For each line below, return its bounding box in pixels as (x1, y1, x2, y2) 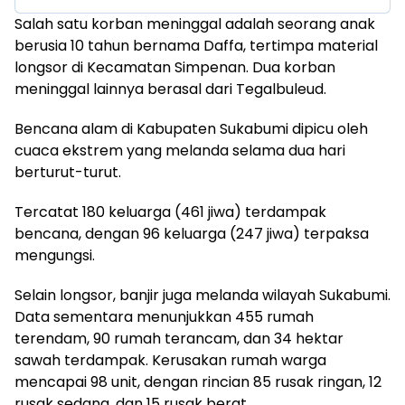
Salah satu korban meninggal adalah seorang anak (14, 14, 375, 35)
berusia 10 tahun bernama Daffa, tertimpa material (14, 35, 378, 57)
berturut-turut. (14, 162, 121, 184)
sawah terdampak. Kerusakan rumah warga (14, 350, 326, 372)
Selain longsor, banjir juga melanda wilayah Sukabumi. (14, 285, 391, 306)
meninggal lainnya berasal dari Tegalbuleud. (14, 79, 326, 100)
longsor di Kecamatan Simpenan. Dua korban (14, 57, 335, 79)
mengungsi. (14, 245, 95, 267)
